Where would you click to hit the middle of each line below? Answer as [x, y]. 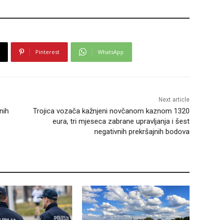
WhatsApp [111, 52]
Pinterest [47, 52]
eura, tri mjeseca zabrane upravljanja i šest [121, 121]
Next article [174, 99]
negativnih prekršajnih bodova [142, 131]
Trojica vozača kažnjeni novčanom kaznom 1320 [111, 111]
